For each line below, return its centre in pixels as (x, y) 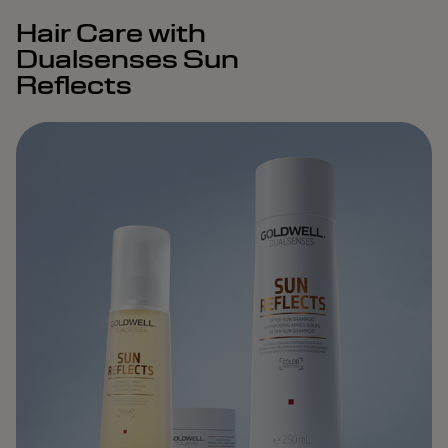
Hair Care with (111, 32)
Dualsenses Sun (127, 58)
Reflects (74, 84)
